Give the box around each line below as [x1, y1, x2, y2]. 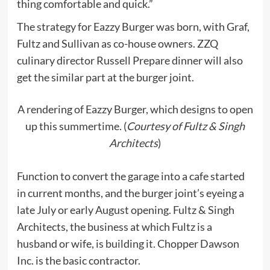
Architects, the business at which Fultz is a [16, 219, 212, 233]
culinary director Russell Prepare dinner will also [16, 54, 243, 67]
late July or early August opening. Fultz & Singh [16, 202, 234, 216]
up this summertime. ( [25, 119, 127, 133]
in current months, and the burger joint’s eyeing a [16, 186, 244, 199]
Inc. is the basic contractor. [16, 253, 140, 267]
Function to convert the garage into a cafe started [16, 169, 245, 183]
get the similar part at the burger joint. [16, 71, 194, 84]
